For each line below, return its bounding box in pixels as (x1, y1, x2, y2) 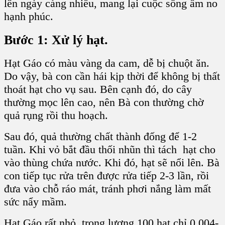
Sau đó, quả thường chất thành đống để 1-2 (4, 130, 197, 143)
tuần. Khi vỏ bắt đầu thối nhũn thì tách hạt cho (4, 143, 215, 156)
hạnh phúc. (4, 10, 53, 23)
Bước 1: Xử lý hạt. (4, 32, 108, 47)
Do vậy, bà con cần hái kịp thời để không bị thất (4, 70, 220, 83)
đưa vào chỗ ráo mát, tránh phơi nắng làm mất (4, 182, 211, 195)
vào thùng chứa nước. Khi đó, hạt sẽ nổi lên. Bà (4, 156, 219, 169)
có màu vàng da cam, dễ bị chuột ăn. (42, 57, 209, 70)
